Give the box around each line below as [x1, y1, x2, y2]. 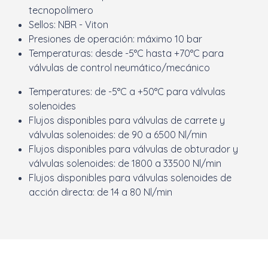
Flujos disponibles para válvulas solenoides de [29, 171, 232, 184]
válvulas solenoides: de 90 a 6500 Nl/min [29, 128, 207, 141]
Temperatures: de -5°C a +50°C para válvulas [29, 85, 226, 98]
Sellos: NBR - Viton [29, 18, 108, 31]
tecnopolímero [29, 4, 93, 16]
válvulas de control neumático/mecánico [29, 61, 210, 74]
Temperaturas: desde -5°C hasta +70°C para [29, 47, 224, 59]
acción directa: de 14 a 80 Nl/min [29, 185, 172, 198]
